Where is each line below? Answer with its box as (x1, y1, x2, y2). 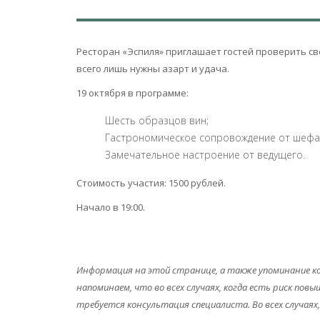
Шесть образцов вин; (105, 114, 209, 127)
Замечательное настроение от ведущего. (105, 148, 305, 161)
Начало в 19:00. (76, 201, 145, 214)
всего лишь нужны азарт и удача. (76, 62, 229, 75)
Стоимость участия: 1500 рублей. (76, 176, 226, 189)
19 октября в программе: (76, 86, 189, 99)
